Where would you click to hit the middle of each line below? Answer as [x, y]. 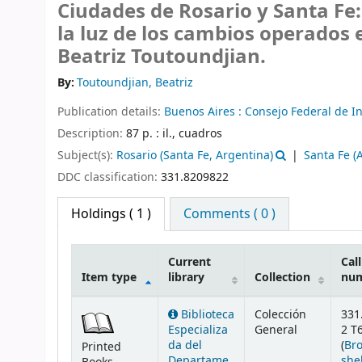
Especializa [198, 330]
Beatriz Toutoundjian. [162, 57]
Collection [282, 278]
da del [185, 346]
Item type [109, 278]
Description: [92, 133]
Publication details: [111, 112]
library [186, 278]
